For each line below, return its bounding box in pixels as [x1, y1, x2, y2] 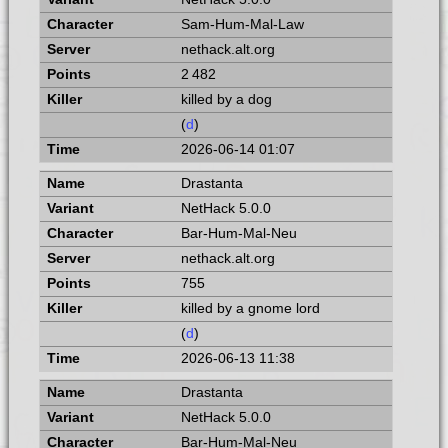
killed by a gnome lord [180, 301, 320, 317]
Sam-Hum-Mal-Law [180, 17, 304, 33]
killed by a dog [180, 92, 272, 108]
